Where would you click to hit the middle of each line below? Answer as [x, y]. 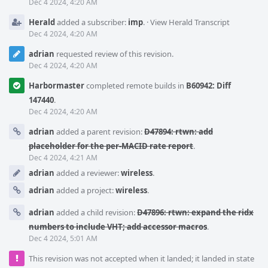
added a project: [85, 190]
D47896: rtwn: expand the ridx [195, 212]
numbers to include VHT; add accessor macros [118, 227]
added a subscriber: [92, 22]
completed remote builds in [135, 86]
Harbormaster [57, 86]
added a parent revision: [99, 132]
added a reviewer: [88, 173]
